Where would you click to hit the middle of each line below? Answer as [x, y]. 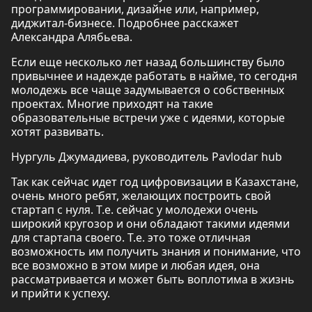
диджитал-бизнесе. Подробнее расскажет [125, 23]
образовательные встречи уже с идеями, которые [148, 118]
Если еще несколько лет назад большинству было [148, 62]
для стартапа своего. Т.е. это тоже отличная [131, 237]
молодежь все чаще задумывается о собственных [148, 90]
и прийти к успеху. [61, 293]
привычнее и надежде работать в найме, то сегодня [154, 76]
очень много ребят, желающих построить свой [141, 196]
